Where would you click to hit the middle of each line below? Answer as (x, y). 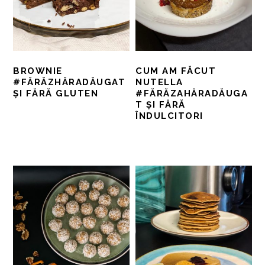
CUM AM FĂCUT (176, 71)
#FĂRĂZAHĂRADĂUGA (192, 93)
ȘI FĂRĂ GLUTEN (56, 93)
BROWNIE (38, 71)
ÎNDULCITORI (169, 116)
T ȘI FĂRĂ (161, 104)
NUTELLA (159, 82)
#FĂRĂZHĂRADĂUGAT (70, 82)
